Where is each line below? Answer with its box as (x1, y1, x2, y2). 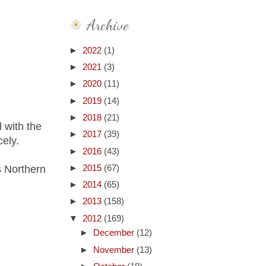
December (93, 228, 137, 238)
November (93, 245, 137, 255)
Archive (87, 15, 129, 34)
